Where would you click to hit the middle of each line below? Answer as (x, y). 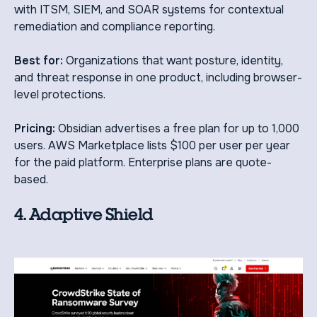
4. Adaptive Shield (84, 214)
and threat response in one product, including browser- (158, 78)
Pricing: (36, 129)
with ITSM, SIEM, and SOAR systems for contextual (149, 10)
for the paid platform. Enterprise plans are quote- (143, 163)
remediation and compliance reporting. (115, 27)
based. (31, 180)
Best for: (40, 61)
